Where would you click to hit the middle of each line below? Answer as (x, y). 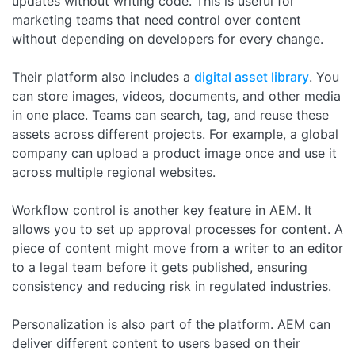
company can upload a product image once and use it (174, 153)
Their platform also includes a (103, 76)
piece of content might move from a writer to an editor (177, 248)
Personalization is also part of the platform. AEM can (171, 324)
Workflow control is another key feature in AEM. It (162, 210)
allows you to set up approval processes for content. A (177, 229)
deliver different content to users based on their (156, 343)
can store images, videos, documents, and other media (176, 95)
